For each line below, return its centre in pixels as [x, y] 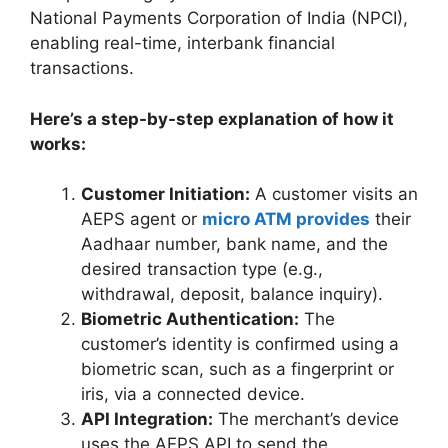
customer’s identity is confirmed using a [240, 344]
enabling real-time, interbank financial [182, 43]
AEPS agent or [141, 219]
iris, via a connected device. [193, 394]
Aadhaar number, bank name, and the [234, 244]
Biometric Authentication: [190, 319]
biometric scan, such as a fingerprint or [237, 369]
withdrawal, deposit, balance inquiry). [232, 294]
